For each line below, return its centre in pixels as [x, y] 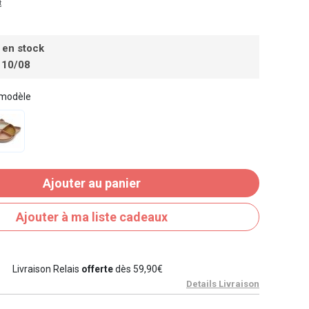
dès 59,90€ [138, 269]
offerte [97, 269]
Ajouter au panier [92, 183]
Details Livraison [223, 284]
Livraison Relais [47, 269]
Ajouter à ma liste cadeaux [92, 217]
